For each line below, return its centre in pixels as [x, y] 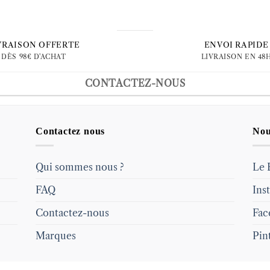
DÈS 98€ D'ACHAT [34, 56]
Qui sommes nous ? [80, 167]
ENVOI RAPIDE [236, 45]
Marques [56, 236]
